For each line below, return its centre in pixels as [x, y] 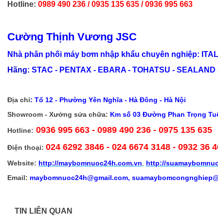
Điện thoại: [26, 147]
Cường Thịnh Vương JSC [72, 36]
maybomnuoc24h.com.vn [100, 163]
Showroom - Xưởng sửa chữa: [58, 114]
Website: [22, 163]
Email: [18, 177]
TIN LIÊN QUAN [44, 211]
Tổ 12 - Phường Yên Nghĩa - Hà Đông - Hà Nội [110, 100]
